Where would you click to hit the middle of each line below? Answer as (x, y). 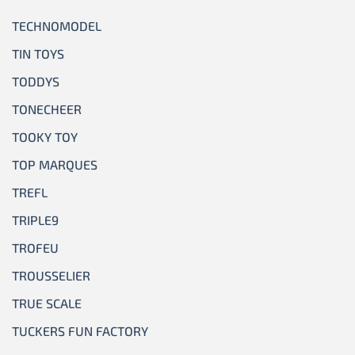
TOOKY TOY (45, 136)
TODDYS (36, 81)
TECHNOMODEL (57, 25)
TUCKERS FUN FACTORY (80, 330)
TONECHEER (47, 109)
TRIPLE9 (35, 219)
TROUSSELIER (51, 275)
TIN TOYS (38, 53)
